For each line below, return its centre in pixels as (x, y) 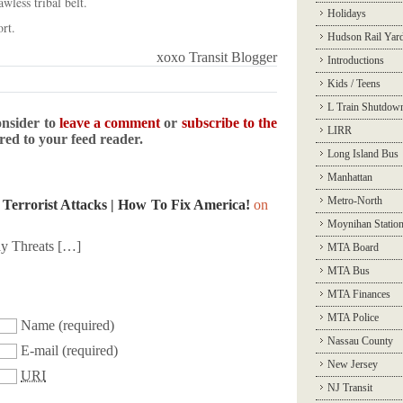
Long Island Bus (363, 154)
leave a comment (110, 123)
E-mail (40, 350)
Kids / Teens (354, 84)
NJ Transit (350, 388)
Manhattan (350, 177)
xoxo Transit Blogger (217, 57)
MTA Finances (359, 294)
